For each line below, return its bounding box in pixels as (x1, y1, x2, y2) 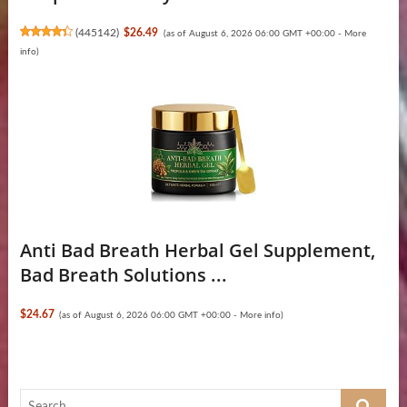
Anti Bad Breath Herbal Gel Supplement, (19, 238, 375, 263)
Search (341, 391, 381, 405)
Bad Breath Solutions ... (19, 263, 227, 288)
